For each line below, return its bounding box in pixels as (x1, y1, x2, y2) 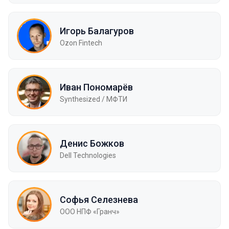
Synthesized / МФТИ (60, 95, 127, 103)
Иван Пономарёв (60, 81, 133, 93)
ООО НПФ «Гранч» (60, 207, 120, 216)
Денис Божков (60, 138, 124, 149)
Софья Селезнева (60, 194, 138, 205)
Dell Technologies (60, 151, 116, 159)
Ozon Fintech (60, 38, 102, 47)
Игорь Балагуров (60, 25, 134, 36)
